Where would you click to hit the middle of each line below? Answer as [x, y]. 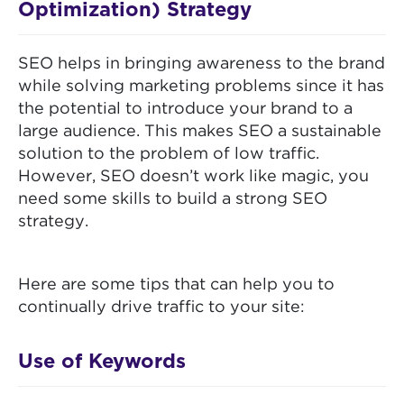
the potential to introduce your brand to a [185, 110]
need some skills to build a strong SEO [173, 200]
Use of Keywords [102, 362]
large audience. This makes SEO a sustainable [200, 132]
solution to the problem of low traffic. [169, 155]
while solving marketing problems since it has [201, 87]
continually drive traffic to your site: [161, 308]
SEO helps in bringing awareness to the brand [202, 64]
